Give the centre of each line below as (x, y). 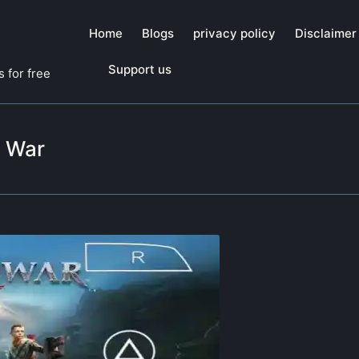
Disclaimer (326, 34)
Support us (140, 70)
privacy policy (234, 34)
